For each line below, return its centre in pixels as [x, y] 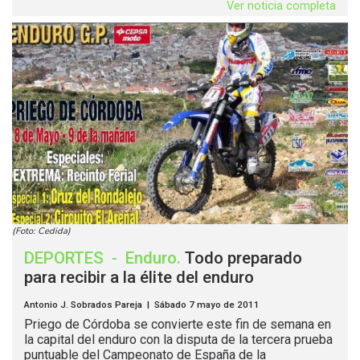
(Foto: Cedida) [41, 231]
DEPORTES [66, 258]
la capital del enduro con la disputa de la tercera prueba [178, 340]
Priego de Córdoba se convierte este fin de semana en [178, 325]
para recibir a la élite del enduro [139, 278]
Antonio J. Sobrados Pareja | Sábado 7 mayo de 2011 [142, 305]
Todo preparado [243, 258]
